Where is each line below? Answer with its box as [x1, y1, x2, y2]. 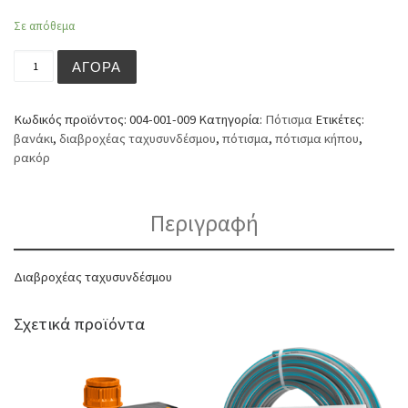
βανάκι [14, 129, 53, 147]
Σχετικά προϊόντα [14, 313, 145, 335]
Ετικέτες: [315, 110, 364, 127]
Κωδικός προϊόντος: [14, 110, 129, 127]
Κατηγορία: [199, 110, 265, 127]
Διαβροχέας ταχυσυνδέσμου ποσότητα [13, 51, 269, 65]
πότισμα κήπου [275, 129, 359, 147]
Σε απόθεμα [14, 18, 75, 35]
